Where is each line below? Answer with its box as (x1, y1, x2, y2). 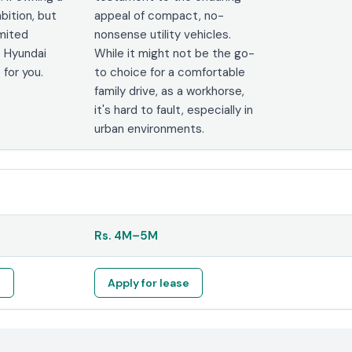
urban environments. (94, 120, 205, 137)
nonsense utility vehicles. (94, 26, 232, 42)
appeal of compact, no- (94, 7, 225, 24)
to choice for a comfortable (94, 64, 246, 80)
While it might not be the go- (94, 45, 255, 61)
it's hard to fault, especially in (94, 101, 254, 118)
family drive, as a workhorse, (94, 82, 245, 99)
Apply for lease (108, 275, 190, 290)
